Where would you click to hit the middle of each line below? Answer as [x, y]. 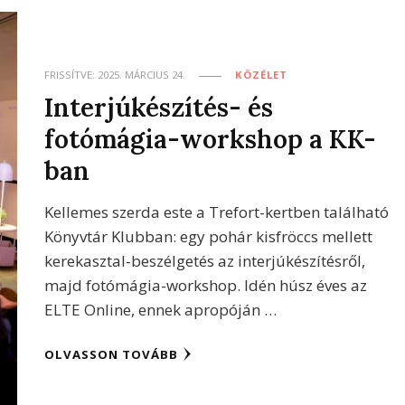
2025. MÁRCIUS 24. [142, 75]
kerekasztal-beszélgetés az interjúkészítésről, [205, 261]
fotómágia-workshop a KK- [211, 139]
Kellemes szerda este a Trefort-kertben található [217, 212]
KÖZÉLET [262, 75]
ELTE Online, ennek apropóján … [161, 310]
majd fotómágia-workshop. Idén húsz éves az [206, 286]
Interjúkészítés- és [159, 108]
